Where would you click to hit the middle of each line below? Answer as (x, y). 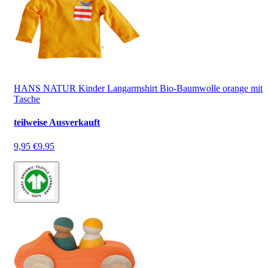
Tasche (27, 99)
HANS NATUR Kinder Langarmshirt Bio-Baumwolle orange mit (138, 88)
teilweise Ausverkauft (57, 123)
